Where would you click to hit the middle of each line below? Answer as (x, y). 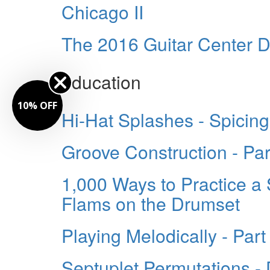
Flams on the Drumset (151, 203)
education (101, 81)
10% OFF (37, 105)
